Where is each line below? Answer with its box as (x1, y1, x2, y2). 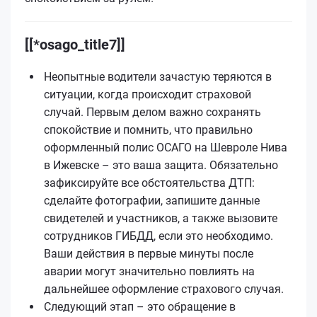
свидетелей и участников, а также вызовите (44, 211, 277, 225)
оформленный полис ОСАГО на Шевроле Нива (44, 140, 287, 154)
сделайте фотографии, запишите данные (44, 193, 260, 207)
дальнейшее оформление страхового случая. (44, 282, 284, 296)
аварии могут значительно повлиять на (44, 264, 255, 278)
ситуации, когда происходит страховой (44, 87, 251, 101)
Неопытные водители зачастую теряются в (44, 69, 272, 83)
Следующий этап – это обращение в (44, 299, 236, 313)
